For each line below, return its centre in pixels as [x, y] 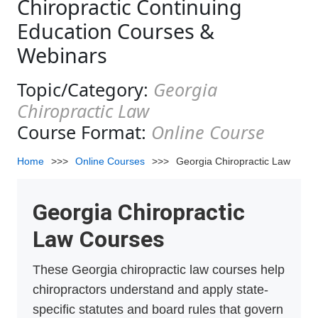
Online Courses [110, 161]
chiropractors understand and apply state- [150, 290]
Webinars [62, 55]
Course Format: [84, 132]
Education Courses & [116, 31]
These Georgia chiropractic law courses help [159, 270]
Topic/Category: [85, 90]
